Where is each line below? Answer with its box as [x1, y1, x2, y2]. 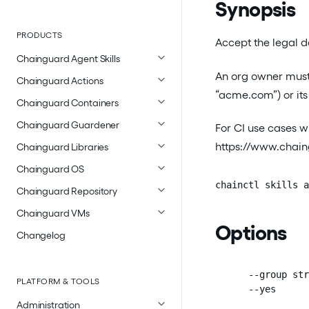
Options [215, 220, 287, 246]
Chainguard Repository [17, 185, 118, 197]
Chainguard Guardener [17, 119, 120, 130]
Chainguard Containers [17, 97, 119, 108]
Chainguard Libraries [17, 141, 109, 152]
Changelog [17, 229, 66, 241]
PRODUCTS [17, 30, 63, 40]
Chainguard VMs [17, 207, 90, 219]
